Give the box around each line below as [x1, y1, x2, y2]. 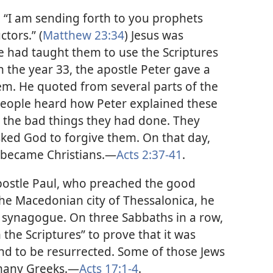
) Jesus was [124, 27, 183, 44]
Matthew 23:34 [43, 27, 124, 44]
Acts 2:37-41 [116, 146, 182, 163]
